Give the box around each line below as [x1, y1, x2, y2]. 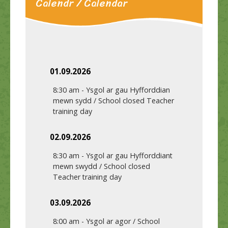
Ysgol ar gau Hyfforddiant [86, 151, 173, 161]
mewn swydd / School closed [53, 161, 150, 172]
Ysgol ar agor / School [86, 216, 160, 226]
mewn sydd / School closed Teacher [53, 96, 174, 106]
